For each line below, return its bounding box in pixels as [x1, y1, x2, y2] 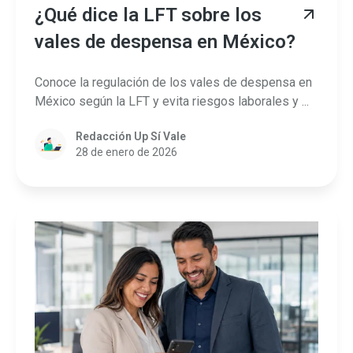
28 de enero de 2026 [76, 145, 177, 158]
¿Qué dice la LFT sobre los [35, 4, 262, 27]
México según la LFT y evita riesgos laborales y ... [35, 93, 309, 109]
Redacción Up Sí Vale [76, 129, 186, 143]
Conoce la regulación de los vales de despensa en [35, 74, 312, 90]
